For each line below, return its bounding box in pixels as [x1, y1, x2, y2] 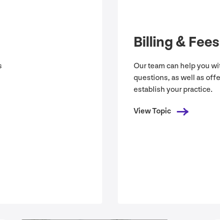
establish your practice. [134, 85, 213, 95]
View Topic [134, 107, 171, 116]
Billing [134, 33, 176, 52]
